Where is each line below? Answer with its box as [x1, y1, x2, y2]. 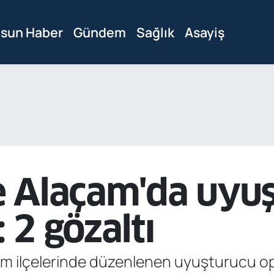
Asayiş [185, 23, 225, 42]
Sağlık [136, 23, 175, 42]
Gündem [73, 23, 127, 42]
